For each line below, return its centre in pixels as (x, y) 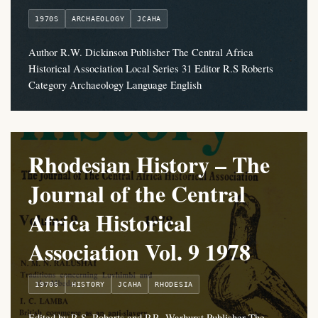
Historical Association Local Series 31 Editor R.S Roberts (151, 68)
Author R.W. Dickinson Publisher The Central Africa (141, 52)
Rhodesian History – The (149, 165)
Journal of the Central (137, 194)
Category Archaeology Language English (115, 85)
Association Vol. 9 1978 (139, 252)
